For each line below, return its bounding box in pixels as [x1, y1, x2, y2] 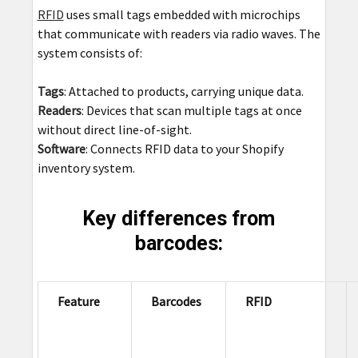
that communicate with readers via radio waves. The [37, 26, 320, 42]
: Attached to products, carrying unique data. [63, 83, 304, 100]
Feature [57, 293, 100, 310]
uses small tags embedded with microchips [63, 6, 300, 23]
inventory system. [37, 160, 135, 177]
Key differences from [82, 207, 276, 231]
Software [37, 141, 86, 157]
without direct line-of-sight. [37, 121, 192, 138]
